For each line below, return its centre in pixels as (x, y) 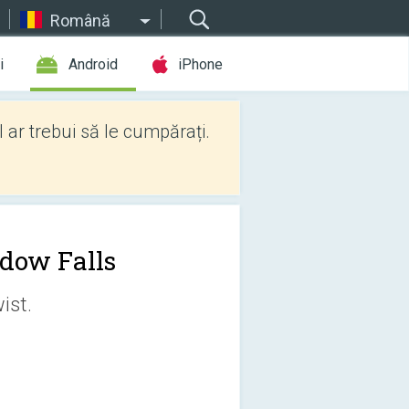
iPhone (200, 64)
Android (93, 64)
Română (80, 21)
